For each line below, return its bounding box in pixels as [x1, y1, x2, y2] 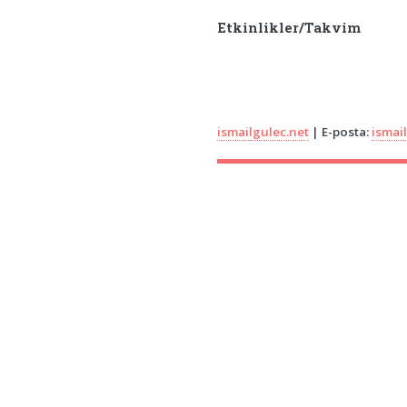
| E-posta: [309, 124, 372, 141]
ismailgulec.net [217, 124, 310, 141]
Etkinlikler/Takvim [217, 18, 362, 36]
